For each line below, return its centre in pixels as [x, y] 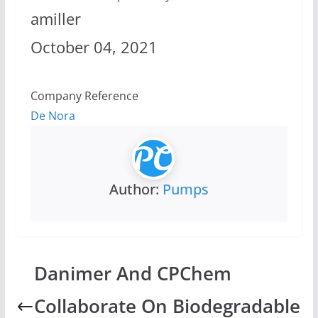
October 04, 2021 [94, 48]
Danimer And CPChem [133, 273]
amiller [55, 19]
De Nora [53, 115]
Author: [136, 189]
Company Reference [84, 95]
